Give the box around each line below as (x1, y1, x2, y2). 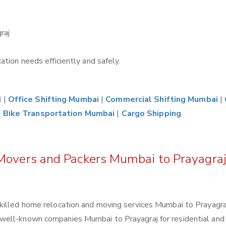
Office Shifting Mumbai (8, 94, 99, 105)
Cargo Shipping (121, 108, 181, 119)
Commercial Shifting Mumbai (105, 94, 218, 105)
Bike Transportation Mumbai (3, 108, 115, 119)
